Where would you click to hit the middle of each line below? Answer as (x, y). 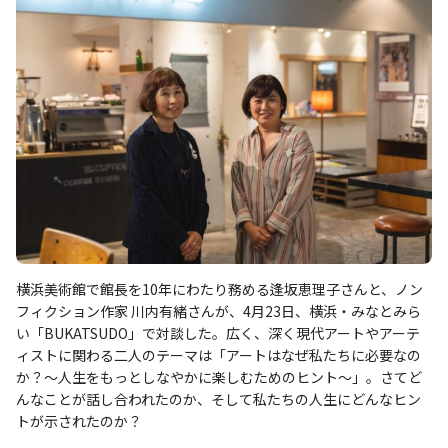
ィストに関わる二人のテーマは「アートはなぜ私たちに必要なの (218, 355)
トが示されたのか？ (79, 421)
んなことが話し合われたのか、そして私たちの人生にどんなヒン (218, 399)
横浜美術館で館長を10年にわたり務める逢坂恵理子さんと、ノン (219, 289)
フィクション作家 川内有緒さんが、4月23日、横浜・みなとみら (218, 311)
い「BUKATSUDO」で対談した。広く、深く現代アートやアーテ (218, 333)
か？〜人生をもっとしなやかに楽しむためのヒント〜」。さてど (219, 377)
